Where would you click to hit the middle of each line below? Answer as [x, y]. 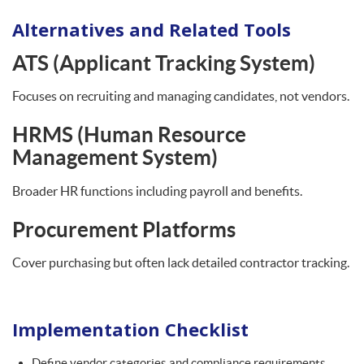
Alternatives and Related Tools [152, 29]
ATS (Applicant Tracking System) [164, 63]
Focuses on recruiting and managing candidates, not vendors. [181, 96]
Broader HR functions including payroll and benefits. [157, 191]
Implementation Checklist [130, 329]
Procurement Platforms [124, 229]
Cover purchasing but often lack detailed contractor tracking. [181, 262]
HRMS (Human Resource [129, 134]
